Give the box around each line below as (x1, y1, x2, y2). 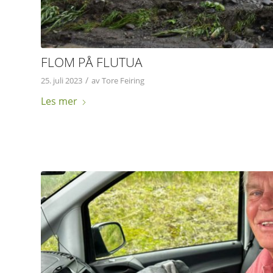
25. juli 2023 (41, 74, 82, 86)
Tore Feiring (102, 74, 144, 86)
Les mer (41, 94, 77, 108)
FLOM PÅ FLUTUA (41, 53, 143, 71)
